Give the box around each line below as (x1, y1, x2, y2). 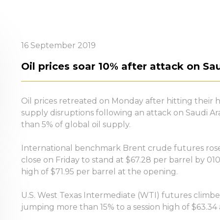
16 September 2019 (21, 41, 96, 50)
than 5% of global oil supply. (21, 120, 131, 129)
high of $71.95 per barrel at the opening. (21, 167, 178, 176)
